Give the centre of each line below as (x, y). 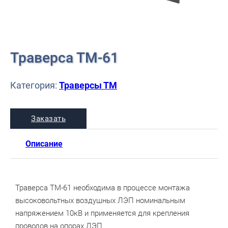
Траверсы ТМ (88, 85)
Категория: (35, 85)
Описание (44, 144)
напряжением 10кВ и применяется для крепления (102, 213)
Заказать (48, 118)
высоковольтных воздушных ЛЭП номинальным (100, 201)
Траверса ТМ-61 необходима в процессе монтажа (103, 188)
